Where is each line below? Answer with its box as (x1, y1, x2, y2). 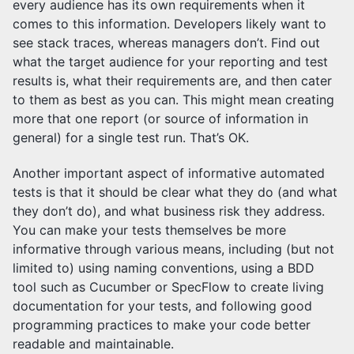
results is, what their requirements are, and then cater (13, 73, 332, 89)
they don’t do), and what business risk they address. (13, 202, 325, 219)
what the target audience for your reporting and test (13, 54, 328, 70)
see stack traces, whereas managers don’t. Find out (13, 35, 320, 51)
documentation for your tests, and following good (13, 297, 312, 314)
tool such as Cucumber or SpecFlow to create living (13, 278, 324, 295)
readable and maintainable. (13, 335, 174, 352)
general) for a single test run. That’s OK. (13, 130, 249, 146)
